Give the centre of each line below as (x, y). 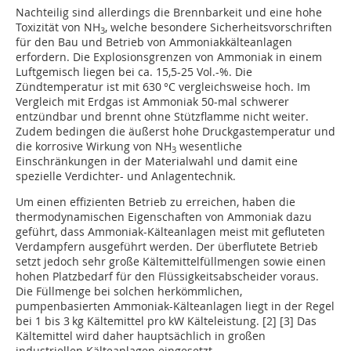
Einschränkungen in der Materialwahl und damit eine (157, 161)
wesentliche (209, 147)
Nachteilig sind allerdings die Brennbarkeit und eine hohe (169, 13)
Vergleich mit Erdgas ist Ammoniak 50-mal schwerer (152, 102)
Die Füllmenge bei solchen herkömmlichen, (129, 291)
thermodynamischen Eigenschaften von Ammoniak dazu (164, 217)
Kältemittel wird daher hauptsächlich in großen (141, 336)
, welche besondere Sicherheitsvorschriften (219, 27)
